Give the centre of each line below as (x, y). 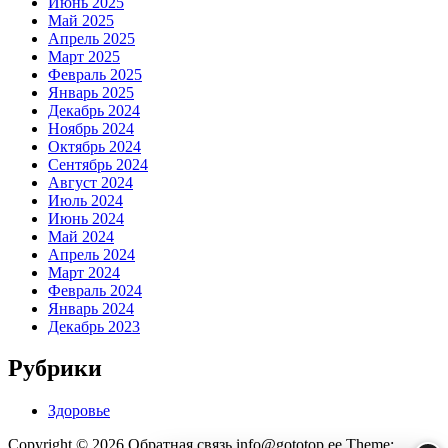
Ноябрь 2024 (91, 128)
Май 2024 (81, 236)
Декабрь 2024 (94, 110)
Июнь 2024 (86, 218)
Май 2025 (81, 20)
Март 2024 (84, 272)
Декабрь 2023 (94, 326)
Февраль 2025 (95, 74)
